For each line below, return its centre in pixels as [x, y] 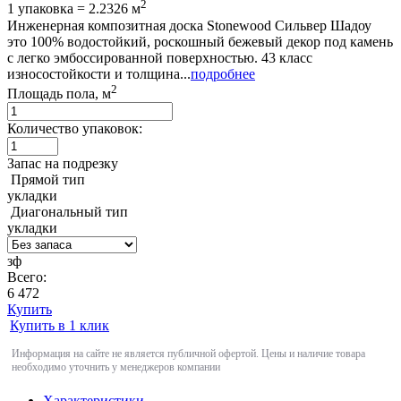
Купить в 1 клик [60, 325]
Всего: [27, 277]
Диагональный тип [69, 211]
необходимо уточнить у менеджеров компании [116, 367]
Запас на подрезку [63, 163]
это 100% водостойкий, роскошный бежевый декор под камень [200, 41]
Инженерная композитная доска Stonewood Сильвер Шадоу [189, 25]
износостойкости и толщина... [99, 73]
